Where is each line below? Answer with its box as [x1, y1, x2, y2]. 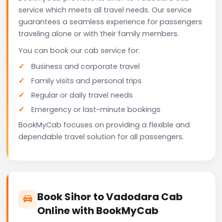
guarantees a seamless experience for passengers [18, 16, 202, 27]
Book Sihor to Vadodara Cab [37, 189, 183, 204]
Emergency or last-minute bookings [31, 104, 161, 114]
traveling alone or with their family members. [18, 28, 179, 39]
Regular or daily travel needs [31, 90, 133, 100]
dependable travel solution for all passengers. [18, 131, 184, 142]
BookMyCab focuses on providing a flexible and [18, 119, 190, 130]
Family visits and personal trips [31, 75, 142, 86]
